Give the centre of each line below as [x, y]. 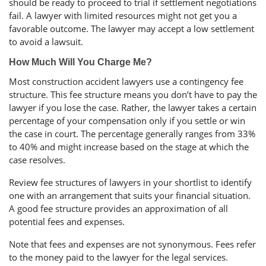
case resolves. [38, 160]
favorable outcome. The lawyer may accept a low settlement [132, 29]
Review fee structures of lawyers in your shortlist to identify [130, 183]
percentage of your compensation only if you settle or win [127, 121]
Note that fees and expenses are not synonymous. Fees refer [132, 244]
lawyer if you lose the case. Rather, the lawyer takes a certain [133, 108]
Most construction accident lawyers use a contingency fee [126, 82]
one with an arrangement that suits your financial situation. [130, 196]
